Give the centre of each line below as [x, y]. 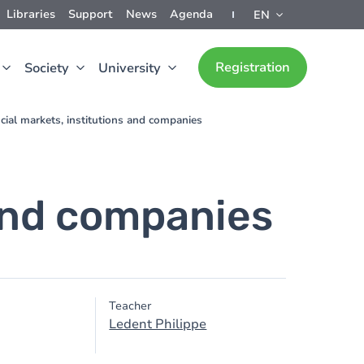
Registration [253, 67]
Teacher [130, 306]
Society [47, 68]
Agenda [191, 14]
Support [91, 14]
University [130, 68]
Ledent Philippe [158, 324]
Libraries [31, 14]
